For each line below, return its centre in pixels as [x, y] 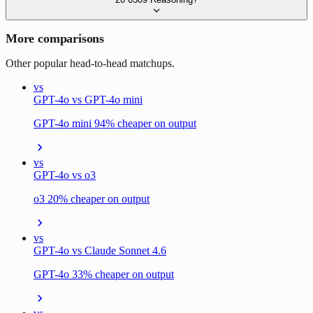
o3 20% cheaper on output [92, 198]
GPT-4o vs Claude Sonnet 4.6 [100, 250]
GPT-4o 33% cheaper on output [104, 274]
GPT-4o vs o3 [65, 175]
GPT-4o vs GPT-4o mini [88, 99]
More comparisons [55, 38]
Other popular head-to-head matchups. [90, 63]
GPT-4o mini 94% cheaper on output [115, 123]
